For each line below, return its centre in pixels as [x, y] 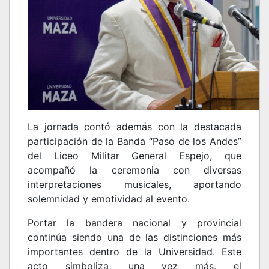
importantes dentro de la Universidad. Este [134, 252]
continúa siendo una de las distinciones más [134, 237]
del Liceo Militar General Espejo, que [134, 156]
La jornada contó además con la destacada [134, 127]
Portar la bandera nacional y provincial [134, 223]
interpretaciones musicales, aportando [134, 184]
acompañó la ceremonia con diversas [134, 170]
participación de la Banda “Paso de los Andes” [134, 141]
